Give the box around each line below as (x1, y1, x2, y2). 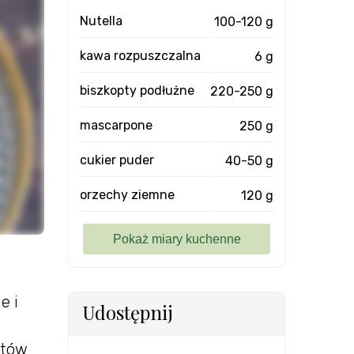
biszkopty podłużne (80, 83, 194, 98)
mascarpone (80, 118, 153, 133)
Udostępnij (82, 299, 173, 325)
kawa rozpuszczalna (80, 48, 201, 63)
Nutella (80, 13, 122, 28)
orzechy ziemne (80, 187, 175, 202)
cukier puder (80, 153, 154, 168)
